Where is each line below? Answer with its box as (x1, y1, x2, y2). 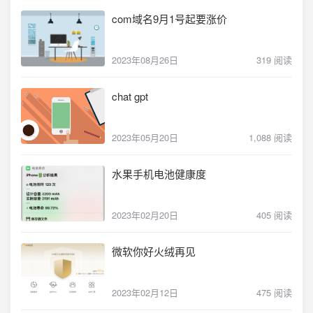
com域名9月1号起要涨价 (112, 11, 227, 26)
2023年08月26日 (112, 53, 178, 66)
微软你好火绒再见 (112, 244, 196, 259)
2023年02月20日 (112, 208, 178, 221)
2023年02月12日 (112, 286, 178, 299)
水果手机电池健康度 (112, 166, 206, 181)
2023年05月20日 (112, 131, 178, 144)
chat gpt (112, 89, 148, 103)
